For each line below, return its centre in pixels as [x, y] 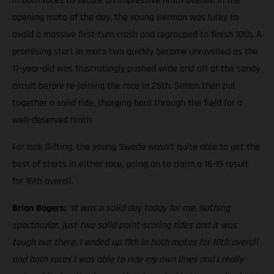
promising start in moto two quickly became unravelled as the [135, 52]
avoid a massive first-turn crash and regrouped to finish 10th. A [137, 35]
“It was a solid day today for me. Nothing [149, 209]
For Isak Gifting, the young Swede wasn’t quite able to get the [136, 147]
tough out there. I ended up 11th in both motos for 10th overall [135, 243]
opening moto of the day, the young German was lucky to [125, 18]
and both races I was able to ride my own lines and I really [128, 260]
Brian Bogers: [39, 209]
